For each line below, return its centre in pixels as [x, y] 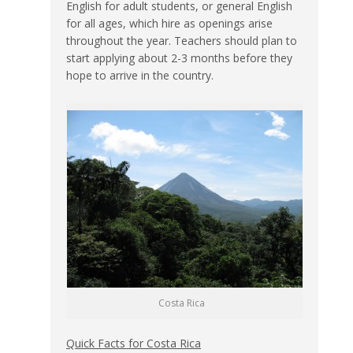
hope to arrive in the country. [140, 75]
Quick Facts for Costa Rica [134, 343]
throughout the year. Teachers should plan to [182, 40]
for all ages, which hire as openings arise [169, 23]
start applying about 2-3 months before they [179, 58]
